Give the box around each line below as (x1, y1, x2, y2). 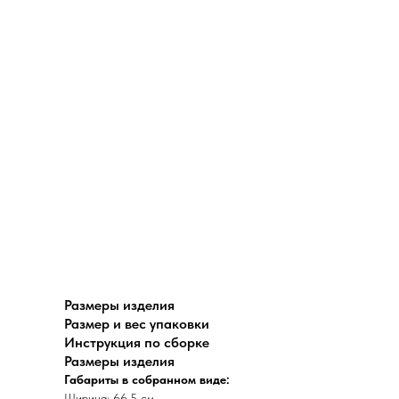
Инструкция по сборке (64, 333, 209, 351)
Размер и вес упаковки (64, 314, 209, 332)
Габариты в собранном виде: (64, 371, 230, 387)
